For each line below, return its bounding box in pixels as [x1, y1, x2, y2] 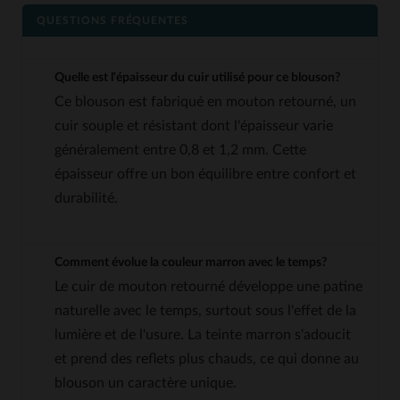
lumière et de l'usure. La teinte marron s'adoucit [54, 327, 351, 342]
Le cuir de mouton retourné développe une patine [54, 279, 362, 294]
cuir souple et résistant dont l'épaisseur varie [54, 118, 333, 133]
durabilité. [54, 190, 118, 205]
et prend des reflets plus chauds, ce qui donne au [54, 351, 359, 366]
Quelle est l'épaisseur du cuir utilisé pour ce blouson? [54, 71, 340, 84]
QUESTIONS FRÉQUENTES [37, 14, 189, 26]
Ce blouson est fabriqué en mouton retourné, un [54, 94, 356, 109]
